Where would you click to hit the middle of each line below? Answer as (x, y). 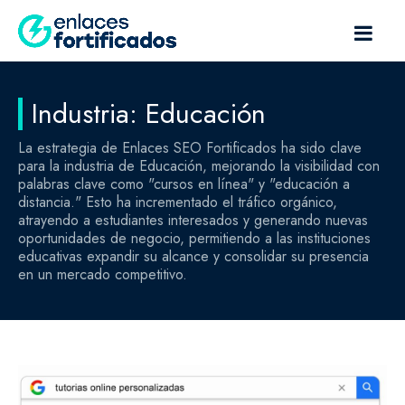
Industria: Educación (149, 113)
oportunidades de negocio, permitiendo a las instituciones (194, 238)
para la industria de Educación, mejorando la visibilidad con (199, 166)
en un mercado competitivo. (103, 274)
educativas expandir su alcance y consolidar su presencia (193, 256)
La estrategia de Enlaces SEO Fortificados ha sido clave (190, 148)
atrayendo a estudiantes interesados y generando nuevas (193, 220)
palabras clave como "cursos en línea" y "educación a (184, 184)
